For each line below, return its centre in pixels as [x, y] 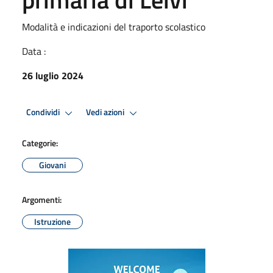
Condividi [44, 112]
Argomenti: [42, 199]
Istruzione [52, 221]
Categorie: [40, 143]
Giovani [52, 165]
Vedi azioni [106, 112]
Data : [34, 51]
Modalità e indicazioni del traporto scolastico [114, 27]
